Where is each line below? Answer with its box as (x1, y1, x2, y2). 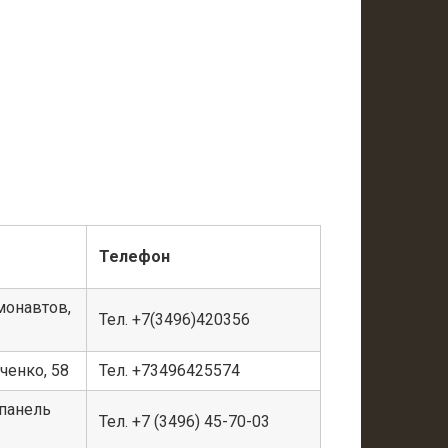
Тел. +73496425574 (99, 361, 240, 381)
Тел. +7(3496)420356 (99, 310, 250, 330)
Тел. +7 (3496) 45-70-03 (99, 412, 270, 432)
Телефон (99, 247, 170, 267)
